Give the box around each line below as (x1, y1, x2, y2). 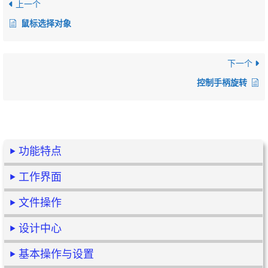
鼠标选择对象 (21, 19, 71, 28)
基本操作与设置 (19, 248, 94, 260)
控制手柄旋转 (197, 78, 247, 87)
